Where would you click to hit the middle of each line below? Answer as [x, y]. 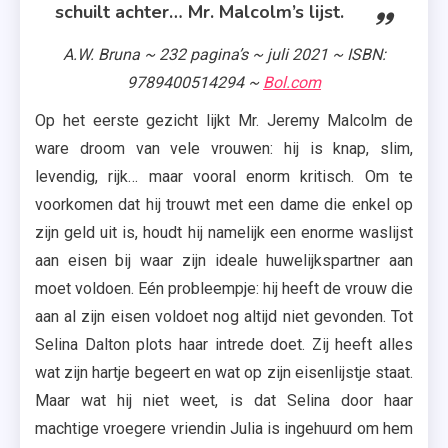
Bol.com [292, 82]
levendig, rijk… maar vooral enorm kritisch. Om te [224, 176]
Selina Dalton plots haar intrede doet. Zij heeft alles [224, 344]
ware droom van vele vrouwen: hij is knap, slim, [224, 148]
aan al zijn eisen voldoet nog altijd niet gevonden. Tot [224, 316]
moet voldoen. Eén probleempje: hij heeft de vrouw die [224, 288]
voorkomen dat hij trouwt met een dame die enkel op [224, 204]
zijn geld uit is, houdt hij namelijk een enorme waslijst [224, 232]
